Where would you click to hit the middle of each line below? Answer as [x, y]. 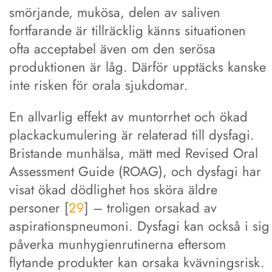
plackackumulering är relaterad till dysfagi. [132, 134]
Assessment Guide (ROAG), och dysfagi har [135, 171]
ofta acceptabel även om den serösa [112, 48]
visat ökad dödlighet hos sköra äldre [113, 189]
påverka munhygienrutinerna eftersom [117, 244]
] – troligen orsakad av [151, 207]
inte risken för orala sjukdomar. [99, 85]
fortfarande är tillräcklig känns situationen [127, 30]
